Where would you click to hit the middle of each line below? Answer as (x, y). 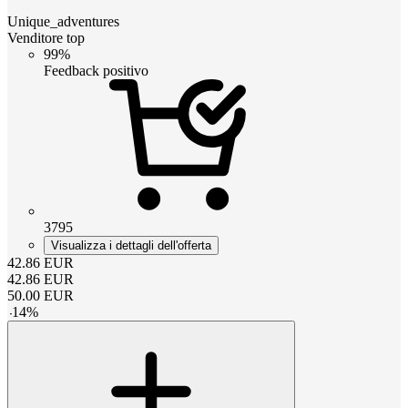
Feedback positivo (96, 70)
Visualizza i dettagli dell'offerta (131, 245)
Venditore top (46, 37)
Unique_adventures (63, 21)
